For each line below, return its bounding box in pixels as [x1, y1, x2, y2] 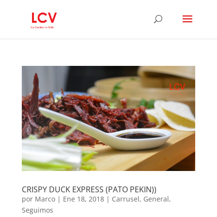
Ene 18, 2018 [62, 194, 104, 204]
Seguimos [21, 205, 53, 215]
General [143, 194, 169, 204]
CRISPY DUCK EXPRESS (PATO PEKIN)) [21, 184, 156, 195]
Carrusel [111, 194, 139, 204]
